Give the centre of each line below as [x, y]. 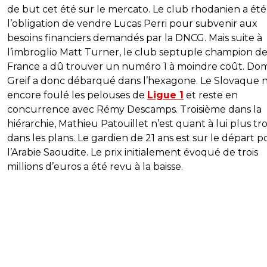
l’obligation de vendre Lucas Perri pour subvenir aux [132, 24]
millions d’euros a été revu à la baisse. [95, 167]
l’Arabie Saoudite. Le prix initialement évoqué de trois [133, 153]
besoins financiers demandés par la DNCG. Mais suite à [135, 38]
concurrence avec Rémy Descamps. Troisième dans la [134, 110]
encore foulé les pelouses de [77, 95]
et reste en [211, 95]
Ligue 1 [165, 95]
